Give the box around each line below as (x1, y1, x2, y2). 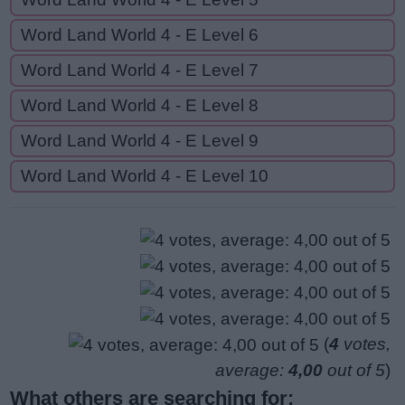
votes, (339, 334, 391, 353)
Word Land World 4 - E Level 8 (21, 96, 259, 115)
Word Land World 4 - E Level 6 (21, 25, 259, 44)
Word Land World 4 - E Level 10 (21, 166, 268, 185)
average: (215, 360, 288, 380)
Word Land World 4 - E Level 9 (21, 131, 259, 150)
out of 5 (323, 360, 385, 380)
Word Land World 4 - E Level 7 (21, 61, 259, 80)
